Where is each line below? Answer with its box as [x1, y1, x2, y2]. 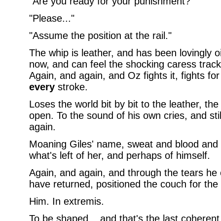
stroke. [54, 81, 88, 92]
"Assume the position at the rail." [29, 30, 172, 41]
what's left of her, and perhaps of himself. [29, 150, 210, 161]
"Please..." [29, 13, 74, 24]
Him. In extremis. [29, 196, 104, 207]
